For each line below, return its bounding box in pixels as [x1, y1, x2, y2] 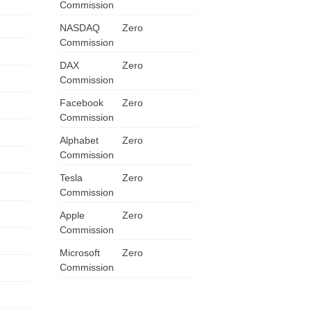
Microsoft [59, 247, 100, 258]
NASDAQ [59, 22, 100, 33]
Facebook [59, 97, 103, 108]
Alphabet [59, 135, 99, 146]
